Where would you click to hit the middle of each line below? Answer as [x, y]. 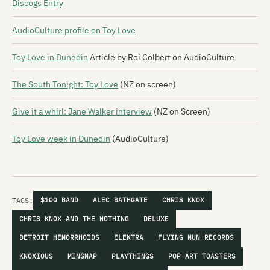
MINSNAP [82, 256]
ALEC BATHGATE [120, 200]
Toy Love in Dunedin [50, 57]
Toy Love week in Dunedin [61, 138]
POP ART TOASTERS [202, 256]
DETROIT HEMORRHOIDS [59, 237]
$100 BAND [59, 200]
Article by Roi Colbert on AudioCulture [161, 57]
